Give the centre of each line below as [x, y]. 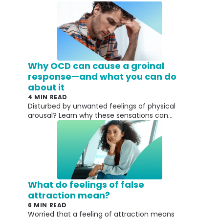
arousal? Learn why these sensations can [98, 115]
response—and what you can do [102, 76]
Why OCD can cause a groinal [96, 66]
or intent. [43, 134]
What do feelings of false [86, 184]
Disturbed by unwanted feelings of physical [102, 106]
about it [46, 87]
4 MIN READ [48, 97]
